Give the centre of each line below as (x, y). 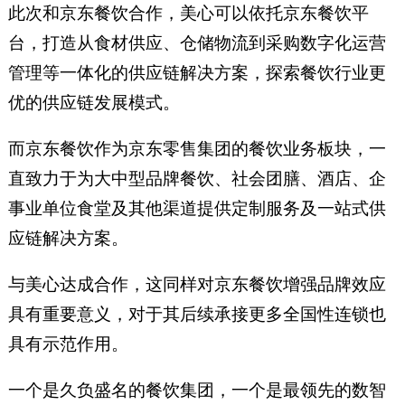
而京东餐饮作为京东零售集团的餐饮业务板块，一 (197, 148)
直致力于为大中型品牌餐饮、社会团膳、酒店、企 (197, 178)
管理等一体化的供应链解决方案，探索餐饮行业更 (197, 72)
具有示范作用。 (68, 344)
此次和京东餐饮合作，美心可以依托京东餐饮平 (188, 13)
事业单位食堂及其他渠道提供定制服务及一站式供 (197, 208)
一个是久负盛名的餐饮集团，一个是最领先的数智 (197, 390)
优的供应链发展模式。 (94, 102)
